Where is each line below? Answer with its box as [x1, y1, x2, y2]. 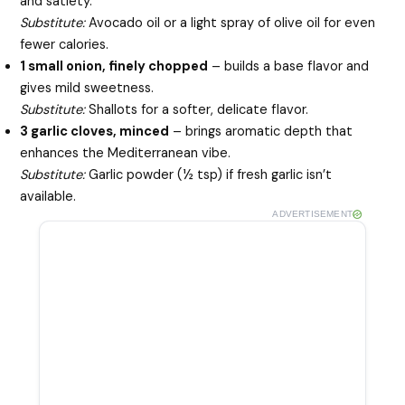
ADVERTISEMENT [272, 208, 353, 219]
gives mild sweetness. [20, 79, 155, 97]
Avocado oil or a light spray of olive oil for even [85, 14, 376, 32]
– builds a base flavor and [208, 57, 370, 75]
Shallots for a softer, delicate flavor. [85, 100, 309, 118]
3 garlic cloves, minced [20, 122, 170, 140]
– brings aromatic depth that [169, 122, 353, 140]
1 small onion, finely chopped [20, 57, 209, 75]
